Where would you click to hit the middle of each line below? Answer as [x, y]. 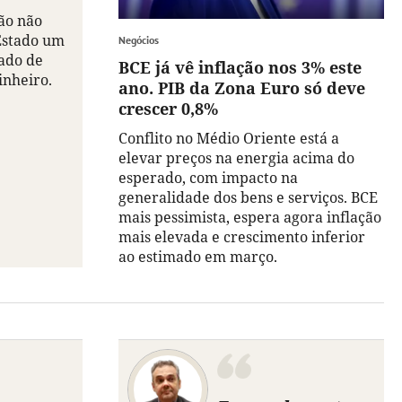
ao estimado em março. [198, 257]
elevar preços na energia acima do [236, 158]
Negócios [139, 40]
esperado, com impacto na [208, 178]
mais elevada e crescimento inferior [242, 237]
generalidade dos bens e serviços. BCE [248, 198]
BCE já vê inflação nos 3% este [240, 68]
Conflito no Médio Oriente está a [229, 139]
